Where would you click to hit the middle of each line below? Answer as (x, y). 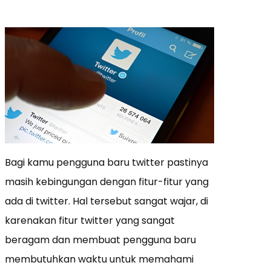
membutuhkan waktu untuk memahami (99, 260)
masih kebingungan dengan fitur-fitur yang (107, 182)
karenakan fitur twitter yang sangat (90, 221)
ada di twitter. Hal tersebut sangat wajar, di (106, 201)
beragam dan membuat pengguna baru (100, 240)
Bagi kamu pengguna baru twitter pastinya (106, 163)
